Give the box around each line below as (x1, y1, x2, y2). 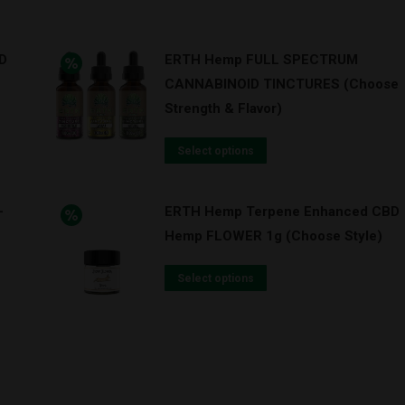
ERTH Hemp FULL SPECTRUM (164, 52, 358, 68)
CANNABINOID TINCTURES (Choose (164, 76, 399, 92)
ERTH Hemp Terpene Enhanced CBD (164, 203, 400, 220)
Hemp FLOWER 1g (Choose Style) (164, 228, 382, 244)
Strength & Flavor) (164, 100, 282, 117)
